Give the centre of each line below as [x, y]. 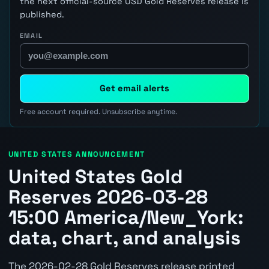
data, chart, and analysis [124, 237]
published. [42, 14]
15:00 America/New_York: [126, 217]
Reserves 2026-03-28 [108, 197]
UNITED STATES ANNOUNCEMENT [77, 154]
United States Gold [95, 176]
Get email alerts [134, 89]
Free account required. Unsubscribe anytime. [98, 111]
